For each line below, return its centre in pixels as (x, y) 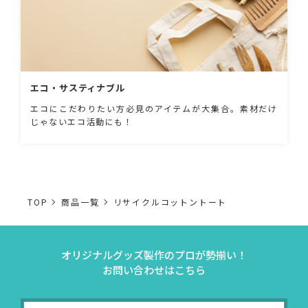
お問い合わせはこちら (154, 270)
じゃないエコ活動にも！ (82, 122)
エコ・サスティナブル (78, 88)
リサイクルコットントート (170, 202)
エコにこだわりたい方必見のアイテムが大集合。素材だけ (154, 109)
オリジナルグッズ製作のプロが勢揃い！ (154, 255)
